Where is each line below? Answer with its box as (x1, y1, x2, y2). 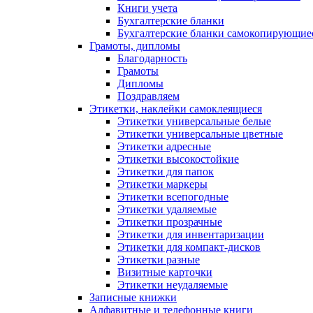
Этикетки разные (117, 253, 200, 265)
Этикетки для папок (117, 165, 214, 177)
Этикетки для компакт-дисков (117, 240, 261, 253)
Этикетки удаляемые (117, 203, 217, 215)
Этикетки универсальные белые (117, 115, 271, 127)
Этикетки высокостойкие (117, 152, 239, 165)
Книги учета (117, 1, 177, 14)
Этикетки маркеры (117, 177, 208, 190)
